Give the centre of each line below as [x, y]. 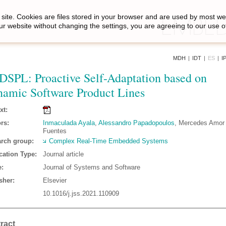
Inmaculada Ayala [69, 123]
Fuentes [55, 131]
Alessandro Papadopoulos [136, 123]
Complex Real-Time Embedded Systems [108, 141]
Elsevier [55, 180]
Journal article [63, 154]
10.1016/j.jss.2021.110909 [81, 193]
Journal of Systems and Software [92, 167]
